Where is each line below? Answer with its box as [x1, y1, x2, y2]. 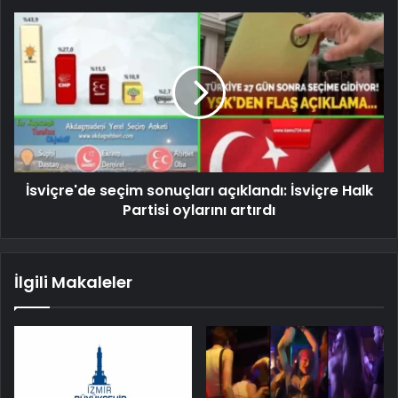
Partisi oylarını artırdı [123, 199, 275, 220]
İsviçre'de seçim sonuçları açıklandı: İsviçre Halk [25, 179, 373, 201]
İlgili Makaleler [14, 270, 132, 293]
